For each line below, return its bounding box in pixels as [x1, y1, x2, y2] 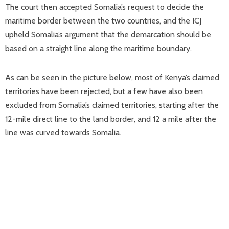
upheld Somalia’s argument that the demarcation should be [5, 30, 211, 39]
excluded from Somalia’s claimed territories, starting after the [5, 100, 219, 110]
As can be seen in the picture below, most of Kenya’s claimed [5, 73, 219, 82]
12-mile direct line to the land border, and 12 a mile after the [5, 114, 216, 124]
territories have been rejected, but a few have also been [5, 86, 203, 96]
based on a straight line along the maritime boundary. [5, 43, 192, 53]
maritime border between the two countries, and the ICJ [5, 16, 201, 26]
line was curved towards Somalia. [5, 128, 121, 138]
